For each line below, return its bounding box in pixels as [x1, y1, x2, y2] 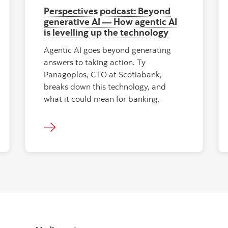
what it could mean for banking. [44, 94, 160, 104]
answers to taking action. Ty [44, 57, 146, 67]
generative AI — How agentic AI [44, 16, 177, 27]
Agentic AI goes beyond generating [44, 45, 171, 55]
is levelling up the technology [44, 26, 168, 38]
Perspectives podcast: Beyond [44, 5, 170, 16]
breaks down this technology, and [44, 81, 166, 92]
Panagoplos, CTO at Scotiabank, [44, 69, 162, 79]
